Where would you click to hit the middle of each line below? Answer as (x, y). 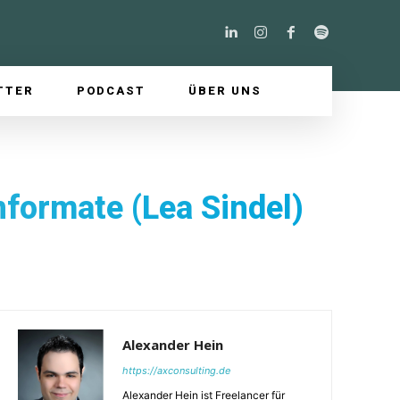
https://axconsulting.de (177, 371)
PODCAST (111, 91)
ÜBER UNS (225, 91)
